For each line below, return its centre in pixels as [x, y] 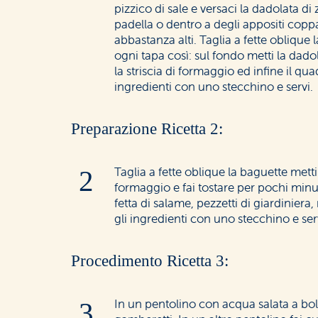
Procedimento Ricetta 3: [150, 261]
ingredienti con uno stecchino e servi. [214, 87]
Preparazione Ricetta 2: [147, 129]
